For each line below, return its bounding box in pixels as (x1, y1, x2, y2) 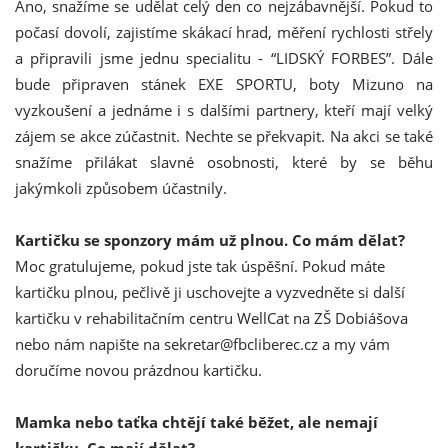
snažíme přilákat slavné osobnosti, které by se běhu (15, 152, 433, 172)
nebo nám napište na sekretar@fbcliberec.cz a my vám (15, 334, 390, 354)
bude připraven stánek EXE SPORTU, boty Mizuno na (15, 74, 433, 94)
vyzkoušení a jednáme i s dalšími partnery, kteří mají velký (15, 100, 433, 120)
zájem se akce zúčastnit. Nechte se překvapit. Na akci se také (15, 126, 433, 146)
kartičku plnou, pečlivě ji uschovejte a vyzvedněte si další (15, 282, 405, 302)
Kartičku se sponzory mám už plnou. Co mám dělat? (15, 230, 405, 250)
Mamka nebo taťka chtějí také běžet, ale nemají (15, 412, 378, 432)
